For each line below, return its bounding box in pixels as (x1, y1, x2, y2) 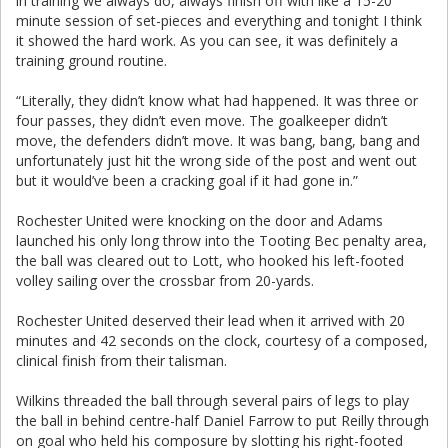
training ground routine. (16, 51, 167, 70)
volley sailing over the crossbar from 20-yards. (16, 271, 314, 290)
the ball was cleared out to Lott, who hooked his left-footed (16, 251, 404, 270)
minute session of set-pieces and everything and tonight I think (16, 11, 422, 30)
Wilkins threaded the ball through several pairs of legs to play (16, 391, 409, 410)
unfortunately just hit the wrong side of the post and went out (16, 151, 417, 170)
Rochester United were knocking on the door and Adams (16, 211, 383, 230)
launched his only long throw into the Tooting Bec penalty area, (16, 231, 427, 250)
